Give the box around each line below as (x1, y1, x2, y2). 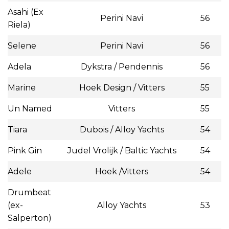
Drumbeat (8, 188, 51, 198)
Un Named (8, 104, 52, 114)
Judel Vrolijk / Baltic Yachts (67, 146, 176, 156)
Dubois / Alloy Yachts (79, 125, 164, 135)
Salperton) (8, 213, 52, 223)
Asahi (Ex (8, 7, 43, 17)
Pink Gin (8, 146, 42, 156)
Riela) (8, 20, 31, 30)
